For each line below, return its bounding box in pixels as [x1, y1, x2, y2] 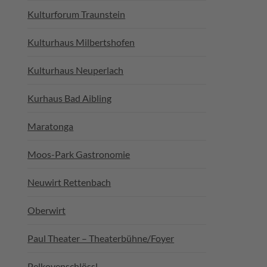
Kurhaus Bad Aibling [27, 92, 112, 104]
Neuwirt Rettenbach [27, 176, 111, 188]
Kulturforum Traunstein [27, 8, 126, 20]
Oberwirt [27, 204, 66, 216]
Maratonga [27, 120, 74, 132]
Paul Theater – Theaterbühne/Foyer [27, 232, 175, 244]
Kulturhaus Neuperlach [27, 64, 124, 76]
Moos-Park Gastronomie [27, 148, 131, 160]
